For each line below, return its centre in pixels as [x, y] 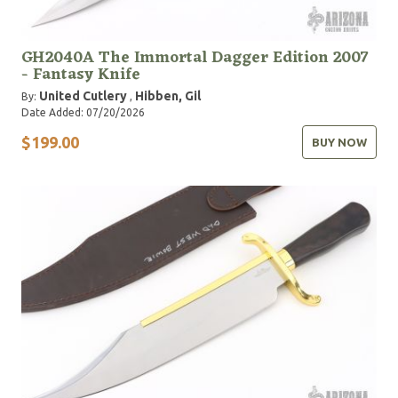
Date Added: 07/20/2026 [83, 113]
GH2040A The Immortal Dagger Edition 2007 [195, 58]
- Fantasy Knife [81, 75]
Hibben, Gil [168, 96]
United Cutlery [83, 96]
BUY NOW [339, 143]
